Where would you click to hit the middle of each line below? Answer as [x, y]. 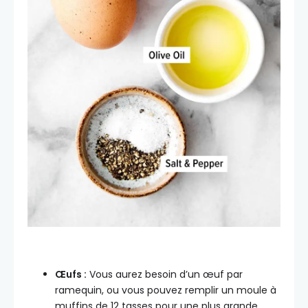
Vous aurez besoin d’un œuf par [165, 275]
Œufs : [71, 275]
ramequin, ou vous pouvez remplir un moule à [166, 290]
